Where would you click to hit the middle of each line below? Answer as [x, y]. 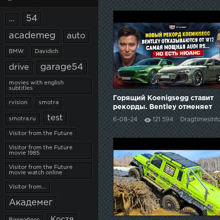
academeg [32, 36]
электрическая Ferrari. [154, 125]
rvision [18, 103]
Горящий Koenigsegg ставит [163, 98]
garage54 [62, 67]
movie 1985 [24, 153]
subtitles [21, 88]
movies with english [36, 83]
